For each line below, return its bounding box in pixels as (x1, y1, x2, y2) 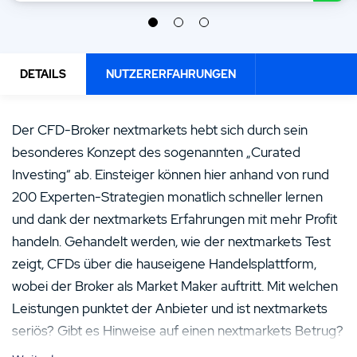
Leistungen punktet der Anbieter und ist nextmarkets (12, 300, 328, 317)
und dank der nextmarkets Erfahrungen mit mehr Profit (12, 210, 337, 228)
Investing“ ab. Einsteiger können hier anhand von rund (12, 166, 329, 183)
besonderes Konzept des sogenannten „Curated (12, 143, 300, 161)
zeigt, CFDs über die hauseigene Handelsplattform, (12, 255, 316, 273)
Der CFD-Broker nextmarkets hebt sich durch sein (12, 121, 308, 139)
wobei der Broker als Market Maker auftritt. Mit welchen (12, 277, 338, 295)
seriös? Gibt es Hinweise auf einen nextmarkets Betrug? (12, 322, 343, 339)
